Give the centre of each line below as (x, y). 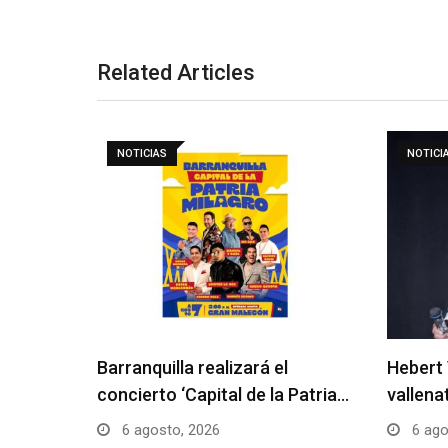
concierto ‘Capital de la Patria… (223, 394)
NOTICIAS (142, 153)
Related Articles (176, 72)
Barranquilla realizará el (192, 367)
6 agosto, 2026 (169, 429)
